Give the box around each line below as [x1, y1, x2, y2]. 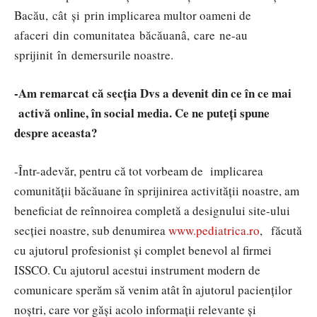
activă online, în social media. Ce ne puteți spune [14, 103, 270, 122]
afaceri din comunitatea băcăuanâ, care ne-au [14, 26, 248, 43]
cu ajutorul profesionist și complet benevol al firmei [14, 241, 276, 258]
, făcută [260, 221, 302, 238]
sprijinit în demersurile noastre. [14, 46, 173, 63]
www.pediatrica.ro [168, 221, 260, 238]
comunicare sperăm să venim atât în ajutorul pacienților [14, 281, 292, 298]
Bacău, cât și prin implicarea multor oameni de [14, 6, 251, 23]
